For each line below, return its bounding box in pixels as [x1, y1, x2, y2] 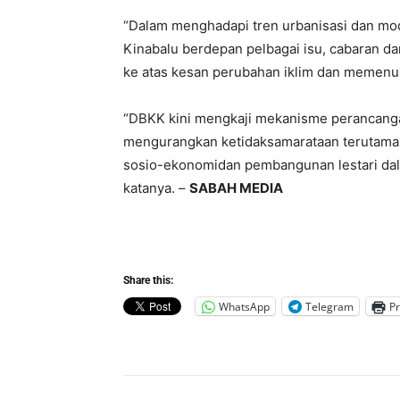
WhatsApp [219, 298, 270, 314]
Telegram [305, 298, 354, 314]
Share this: [123, 274, 173, 287]
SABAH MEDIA [189, 179, 283, 197]
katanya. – [123, 179, 189, 197]
